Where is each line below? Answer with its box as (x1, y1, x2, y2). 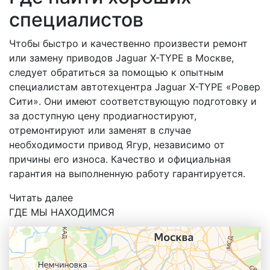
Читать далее (9, 191, 73, 204)
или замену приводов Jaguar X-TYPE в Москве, (9, 51, 234, 64)
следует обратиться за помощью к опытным (9, 66, 224, 78)
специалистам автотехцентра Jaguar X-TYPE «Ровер (9, 80, 260, 93)
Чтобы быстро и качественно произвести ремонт (9, 37, 248, 49)
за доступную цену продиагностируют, (9, 109, 196, 122)
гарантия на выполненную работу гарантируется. (9, 167, 245, 180)
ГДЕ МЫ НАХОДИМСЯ (9, 206, 115, 218)
